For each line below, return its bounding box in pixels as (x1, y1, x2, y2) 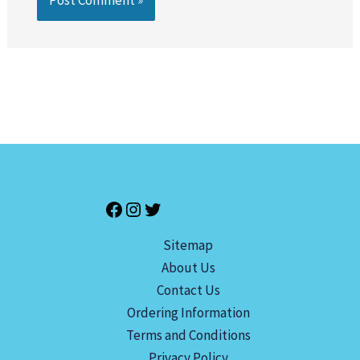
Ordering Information (126, 304, 250, 322)
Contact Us (156, 281, 220, 300)
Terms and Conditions (125, 326, 251, 345)
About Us (161, 259, 215, 277)
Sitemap (163, 236, 213, 255)
